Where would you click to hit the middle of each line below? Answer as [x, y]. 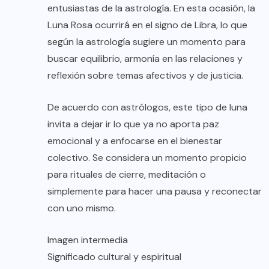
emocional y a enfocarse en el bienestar [135, 141]
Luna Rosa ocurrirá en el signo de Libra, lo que [147, 25]
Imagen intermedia [88, 240]
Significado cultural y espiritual [114, 256]
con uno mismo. [82, 208]
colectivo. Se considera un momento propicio [147, 157]
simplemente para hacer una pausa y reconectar [155, 191]
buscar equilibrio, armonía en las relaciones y [145, 58]
